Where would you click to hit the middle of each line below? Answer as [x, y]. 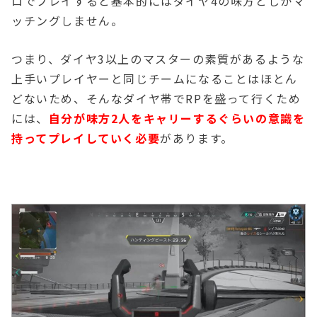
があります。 [197, 138]
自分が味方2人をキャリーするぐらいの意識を [177, 118]
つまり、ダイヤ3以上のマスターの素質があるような [158, 58]
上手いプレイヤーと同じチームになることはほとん [155, 78]
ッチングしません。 [68, 21]
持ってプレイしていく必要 [86, 138]
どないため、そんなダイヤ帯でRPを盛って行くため [156, 98]
